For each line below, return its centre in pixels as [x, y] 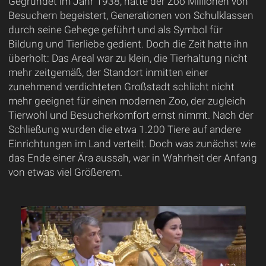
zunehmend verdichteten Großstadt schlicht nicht [121, 86]
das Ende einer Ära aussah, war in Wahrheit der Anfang [132, 158]
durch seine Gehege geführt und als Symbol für [115, 29]
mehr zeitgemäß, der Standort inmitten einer [108, 72]
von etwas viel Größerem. [65, 172]
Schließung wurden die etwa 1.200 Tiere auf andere [124, 129]
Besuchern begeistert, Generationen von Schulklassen [131, 15]
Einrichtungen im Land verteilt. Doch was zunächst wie [132, 143]
